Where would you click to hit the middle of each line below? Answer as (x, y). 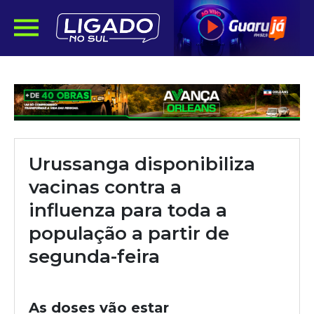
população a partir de (129, 233)
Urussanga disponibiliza (142, 164)
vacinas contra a (105, 187)
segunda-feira (94, 257)
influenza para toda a (128, 210)
